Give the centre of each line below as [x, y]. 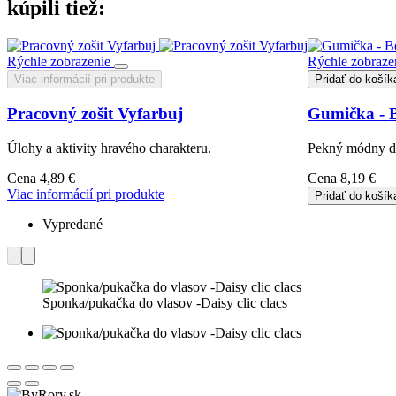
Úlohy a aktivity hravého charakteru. [109, 148]
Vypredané [72, 225]
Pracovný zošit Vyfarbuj [95, 114]
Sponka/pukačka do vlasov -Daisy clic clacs [165, 303]
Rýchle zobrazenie [59, 61]
